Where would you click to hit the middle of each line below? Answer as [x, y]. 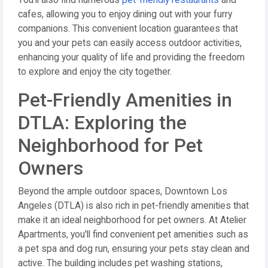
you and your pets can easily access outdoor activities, [130, 43]
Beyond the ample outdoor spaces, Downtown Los [123, 191]
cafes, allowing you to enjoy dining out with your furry [125, 14]
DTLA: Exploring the [102, 123]
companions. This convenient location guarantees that [128, 29]
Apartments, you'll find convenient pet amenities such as [133, 234]
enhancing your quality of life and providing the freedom [131, 57]
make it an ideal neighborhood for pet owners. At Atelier [132, 220]
